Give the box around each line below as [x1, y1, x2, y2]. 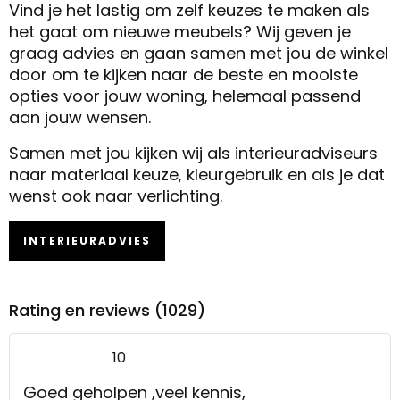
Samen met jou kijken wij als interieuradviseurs [9, 141, 378, 164]
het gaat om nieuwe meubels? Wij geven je [9, 20, 351, 43]
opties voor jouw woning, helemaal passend [9, 84, 361, 107]
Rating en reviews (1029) [9, 298, 205, 321]
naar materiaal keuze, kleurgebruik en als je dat [9, 162, 385, 186]
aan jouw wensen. [9, 105, 151, 129]
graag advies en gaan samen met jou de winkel [9, 41, 388, 64]
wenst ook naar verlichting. [9, 184, 222, 207]
